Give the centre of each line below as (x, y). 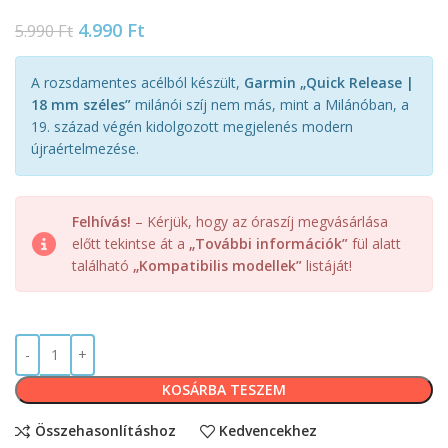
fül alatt (374, 243)
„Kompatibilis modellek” (217, 265)
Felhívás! (101, 221)
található (102, 265)
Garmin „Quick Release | (329, 82)
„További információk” (268, 243)
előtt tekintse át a (130, 243)
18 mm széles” (81, 104)
